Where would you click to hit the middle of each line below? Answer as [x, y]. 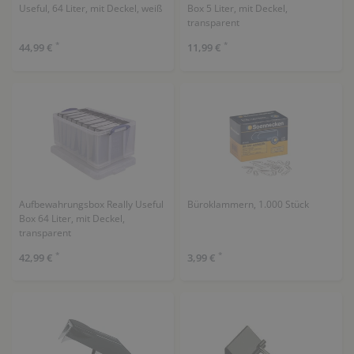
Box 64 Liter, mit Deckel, [72, 218]
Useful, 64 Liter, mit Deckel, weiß [90, 8]
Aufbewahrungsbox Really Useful [91, 204]
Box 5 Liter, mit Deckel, [237, 8]
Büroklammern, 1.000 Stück [248, 204]
